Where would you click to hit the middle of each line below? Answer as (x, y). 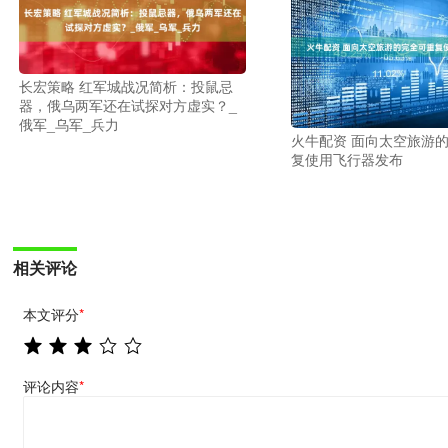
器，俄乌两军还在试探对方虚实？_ (128, 104)
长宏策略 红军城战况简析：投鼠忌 (126, 85)
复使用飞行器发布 (346, 158)
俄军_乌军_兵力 (69, 123)
